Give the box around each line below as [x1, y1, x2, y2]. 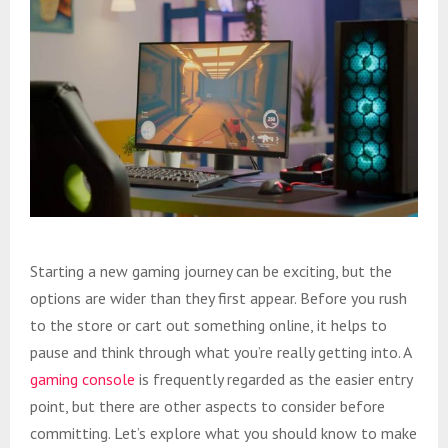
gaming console [30, 368, 135, 389]
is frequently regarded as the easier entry [135, 368, 412, 389]
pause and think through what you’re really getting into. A [30, 341, 411, 362]
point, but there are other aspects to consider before [30, 395, 385, 416]
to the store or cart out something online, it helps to [30, 314, 387, 335]
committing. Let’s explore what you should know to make [30, 422, 417, 443]
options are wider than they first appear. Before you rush [30, 287, 407, 308]
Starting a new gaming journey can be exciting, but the [30, 260, 392, 281]
